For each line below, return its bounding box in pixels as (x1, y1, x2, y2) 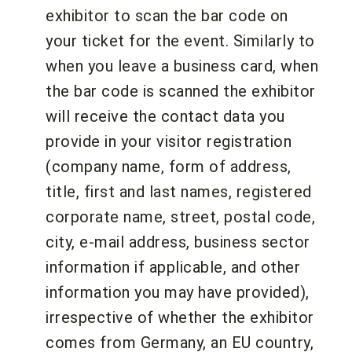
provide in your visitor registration (46, 131, 291, 151)
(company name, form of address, (46, 156, 291, 176)
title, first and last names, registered (46, 181, 312, 201)
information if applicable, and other (46, 257, 300, 277)
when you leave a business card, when (46, 56, 318, 75)
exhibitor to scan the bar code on (46, 5, 288, 25)
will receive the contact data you (46, 106, 285, 126)
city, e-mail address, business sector (46, 232, 310, 251)
